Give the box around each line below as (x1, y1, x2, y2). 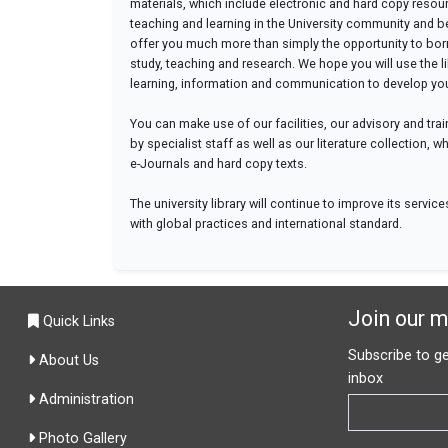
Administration (35, 391, 134, 409)
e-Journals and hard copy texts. (130, 156, 307, 172)
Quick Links (39, 313, 115, 331)
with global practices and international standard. (130, 216, 402, 232)
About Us (35, 352, 99, 370)
